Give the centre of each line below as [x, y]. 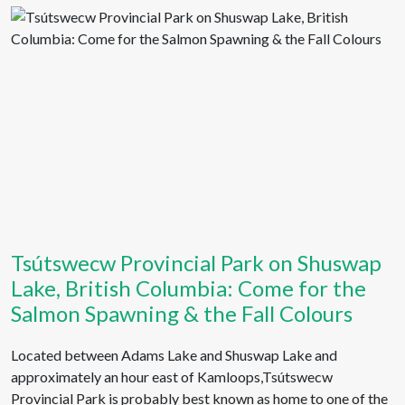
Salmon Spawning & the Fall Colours [182, 313]
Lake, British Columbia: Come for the [188, 288]
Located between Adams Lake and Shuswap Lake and [174, 355]
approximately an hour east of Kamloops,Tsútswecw [172, 377]
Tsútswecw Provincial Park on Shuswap [196, 263]
